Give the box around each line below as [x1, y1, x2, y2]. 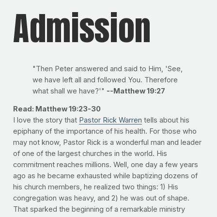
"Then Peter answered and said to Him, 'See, [32, 64, 183, 73]
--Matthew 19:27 [106, 86, 165, 95]
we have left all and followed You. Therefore [32, 75, 178, 84]
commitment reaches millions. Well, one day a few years [13, 160, 198, 170]
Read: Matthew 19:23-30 [13, 105, 101, 114]
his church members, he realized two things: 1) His [13, 183, 178, 192]
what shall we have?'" [32, 86, 107, 95]
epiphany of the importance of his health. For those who [13, 127, 197, 136]
